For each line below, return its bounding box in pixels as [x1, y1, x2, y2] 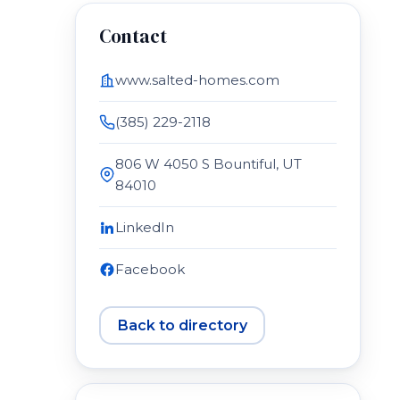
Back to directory [117, 316, 247, 334]
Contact [99, 23, 167, 49]
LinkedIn [115, 219, 174, 236]
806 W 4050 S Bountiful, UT [115, 155, 302, 172]
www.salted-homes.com [115, 71, 279, 88]
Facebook [115, 261, 185, 278]
